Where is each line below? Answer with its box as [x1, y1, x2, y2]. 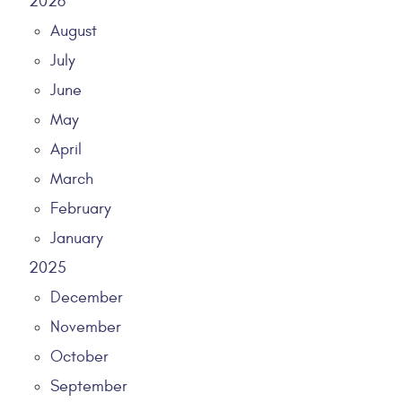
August [50, 21, 97, 40]
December [50, 287, 123, 307]
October [50, 346, 109, 366]
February [50, 198, 111, 218]
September [50, 376, 127, 396]
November [50, 317, 121, 336]
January [50, 228, 103, 248]
